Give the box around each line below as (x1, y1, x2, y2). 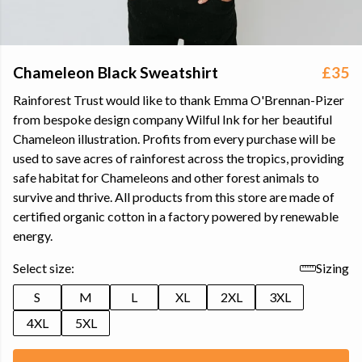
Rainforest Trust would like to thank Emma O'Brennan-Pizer (13, 92, 344, 107)
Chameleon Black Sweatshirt (13, 63, 218, 82)
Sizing (316, 260, 349, 276)
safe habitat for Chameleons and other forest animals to (13, 170, 319, 185)
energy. (13, 228, 53, 243)
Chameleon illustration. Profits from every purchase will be (13, 131, 335, 146)
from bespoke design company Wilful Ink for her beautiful (13, 112, 332, 127)
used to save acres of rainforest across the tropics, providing (13, 150, 344, 166)
